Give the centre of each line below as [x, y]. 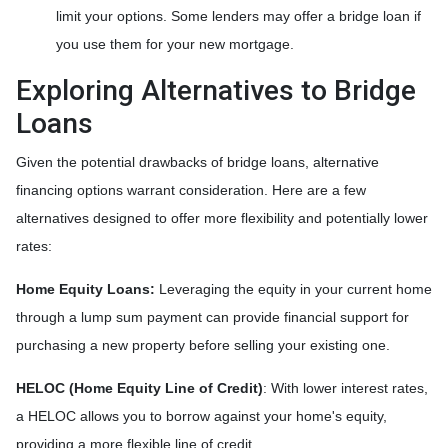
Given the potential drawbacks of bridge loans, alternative [197, 161]
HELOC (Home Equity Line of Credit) [139, 387]
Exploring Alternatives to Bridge [216, 90]
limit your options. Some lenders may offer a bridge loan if [238, 15]
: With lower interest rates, [345, 387]
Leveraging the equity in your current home [293, 288]
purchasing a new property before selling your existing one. [203, 344]
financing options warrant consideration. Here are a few [191, 189]
